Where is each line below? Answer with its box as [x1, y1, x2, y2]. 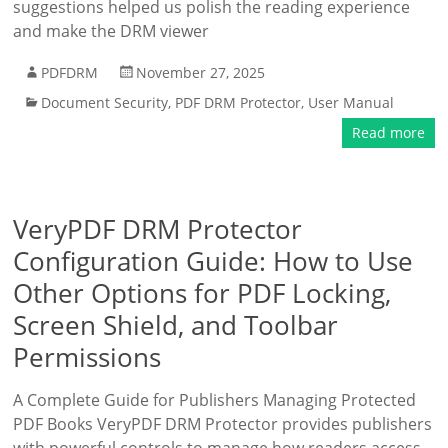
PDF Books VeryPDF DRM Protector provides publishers [13, 413, 433, 435]
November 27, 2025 [136, 63, 266, 82]
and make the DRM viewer [13, 20, 210, 42]
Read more [351, 123, 425, 142]
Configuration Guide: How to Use [13, 243, 414, 279]
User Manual [308, 93, 395, 112]
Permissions [13, 339, 162, 375]
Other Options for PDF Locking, [13, 275, 392, 311]
